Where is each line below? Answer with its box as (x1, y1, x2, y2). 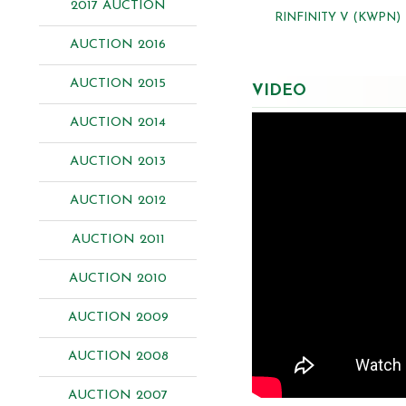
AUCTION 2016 (70, 38, 166, 52)
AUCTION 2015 (70, 77, 166, 91)
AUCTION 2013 (70, 155, 166, 169)
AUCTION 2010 (69, 272, 167, 285)
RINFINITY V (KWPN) (274, 11, 401, 24)
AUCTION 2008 (67, 350, 169, 363)
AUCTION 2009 (67, 311, 169, 324)
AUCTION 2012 (70, 194, 166, 208)
